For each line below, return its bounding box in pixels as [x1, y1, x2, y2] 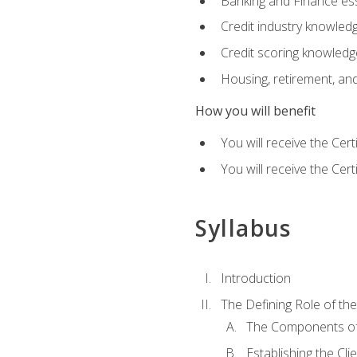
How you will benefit [194, 101, 316, 120]
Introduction [220, 269, 291, 288]
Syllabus [194, 212, 292, 243]
